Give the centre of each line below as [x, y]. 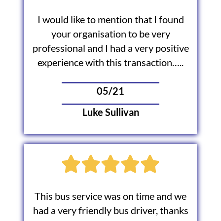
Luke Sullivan [110, 112]
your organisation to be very [110, 34]
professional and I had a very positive [110, 48]
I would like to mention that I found [110, 20]
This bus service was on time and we [110, 196]
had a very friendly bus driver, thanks [110, 210]
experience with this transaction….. [110, 63]
